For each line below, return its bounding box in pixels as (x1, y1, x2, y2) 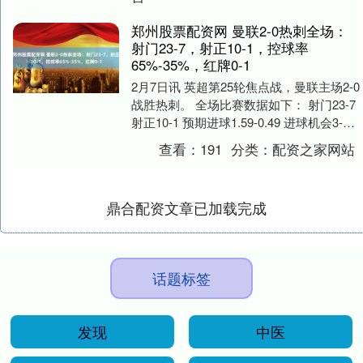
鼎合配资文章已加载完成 (106, 196, 267, 218)
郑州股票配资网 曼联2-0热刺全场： (130, 20, 348, 41)
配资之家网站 (272, 139, 356, 159)
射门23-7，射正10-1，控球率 (130, 37, 309, 58)
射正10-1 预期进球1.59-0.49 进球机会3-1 (130, 113, 349, 130)
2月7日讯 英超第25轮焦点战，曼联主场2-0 (130, 77, 360, 95)
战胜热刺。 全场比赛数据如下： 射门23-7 (130, 95, 356, 113)
